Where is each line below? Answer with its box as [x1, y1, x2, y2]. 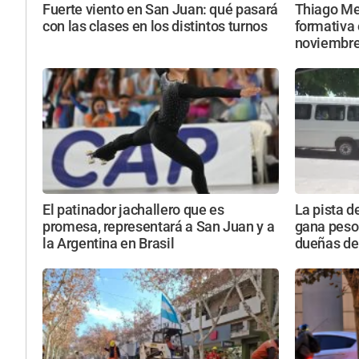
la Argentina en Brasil [42, 236, 175, 252]
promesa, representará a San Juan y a [42, 219, 275, 236]
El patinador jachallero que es [42, 202, 224, 219]
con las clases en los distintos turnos [42, 18, 268, 34]
